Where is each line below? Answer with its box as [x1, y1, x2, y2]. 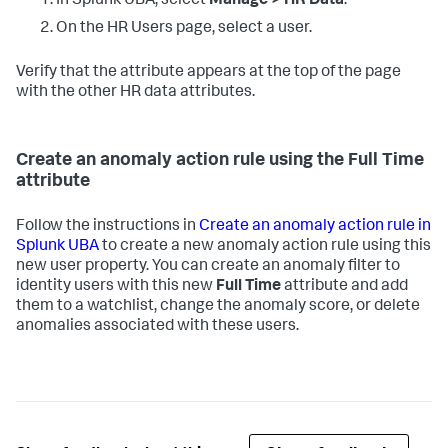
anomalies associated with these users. [16, 318, 299, 335]
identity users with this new [16, 278, 216, 295]
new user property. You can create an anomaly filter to [16, 258, 400, 275]
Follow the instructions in [16, 218, 199, 235]
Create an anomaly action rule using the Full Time [16, 151, 424, 170]
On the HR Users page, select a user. [56, 20, 312, 37]
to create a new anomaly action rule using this [99, 238, 431, 255]
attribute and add [281, 278, 408, 295]
